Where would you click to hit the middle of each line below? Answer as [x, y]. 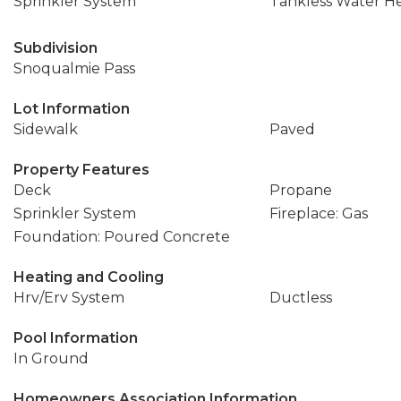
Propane [300, 190]
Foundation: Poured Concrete [122, 237]
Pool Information [76, 338]
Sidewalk [46, 129]
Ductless [300, 298]
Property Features [81, 170]
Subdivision [55, 48]
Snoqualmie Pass [74, 68]
